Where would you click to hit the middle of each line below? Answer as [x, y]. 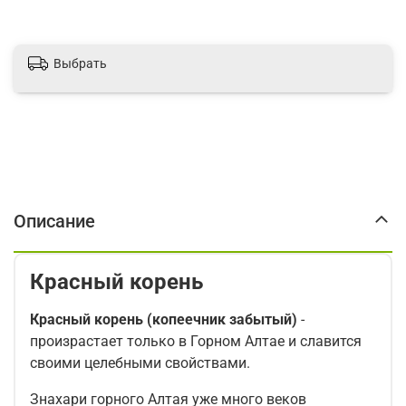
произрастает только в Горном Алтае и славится [196, 342]
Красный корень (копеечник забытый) [164, 320]
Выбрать [80, 63]
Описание [54, 221]
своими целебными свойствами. [140, 363]
